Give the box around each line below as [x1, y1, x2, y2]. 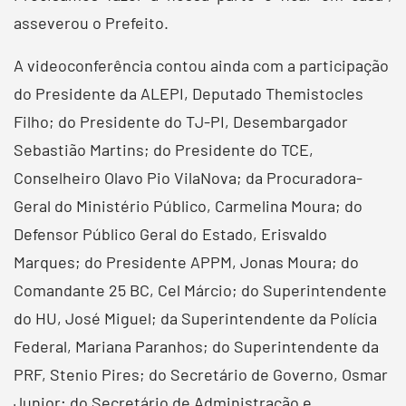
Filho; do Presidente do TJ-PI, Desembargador [14, 111, 348, 131]
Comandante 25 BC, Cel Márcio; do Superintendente [14, 279, 387, 300]
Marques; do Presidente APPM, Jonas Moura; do [14, 251, 359, 272]
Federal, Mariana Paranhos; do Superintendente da [14, 335, 379, 356]
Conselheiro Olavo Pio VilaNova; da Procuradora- [14, 167, 362, 188]
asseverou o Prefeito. [14, 12, 169, 33]
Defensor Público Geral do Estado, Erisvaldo [14, 223, 327, 244]
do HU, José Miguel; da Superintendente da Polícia [14, 307, 377, 328]
